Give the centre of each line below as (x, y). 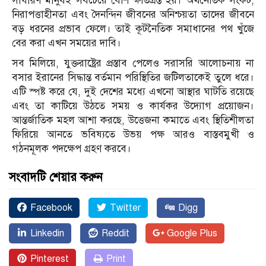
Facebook (50, 208)
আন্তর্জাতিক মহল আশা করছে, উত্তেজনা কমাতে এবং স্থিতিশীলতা (133, 120)
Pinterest (48, 259)
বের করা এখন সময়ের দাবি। (66, 43)
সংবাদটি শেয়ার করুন (56, 177)
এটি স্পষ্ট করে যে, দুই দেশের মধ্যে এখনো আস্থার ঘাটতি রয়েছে (133, 91)
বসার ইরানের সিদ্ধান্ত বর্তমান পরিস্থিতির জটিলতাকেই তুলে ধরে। (133, 77)
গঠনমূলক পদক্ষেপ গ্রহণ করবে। (72, 148)
